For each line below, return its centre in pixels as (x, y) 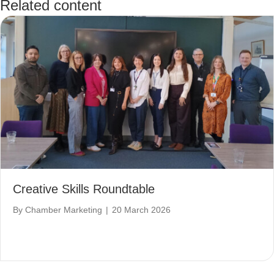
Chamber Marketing (64, 210)
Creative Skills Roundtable (84, 189)
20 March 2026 (141, 210)
